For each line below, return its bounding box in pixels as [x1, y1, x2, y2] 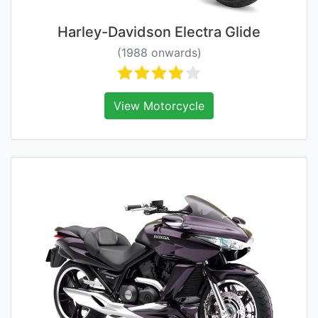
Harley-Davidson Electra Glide [57, 23, 261, 41]
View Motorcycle [114, 99, 204, 114]
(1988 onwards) [116, 45, 202, 60]
